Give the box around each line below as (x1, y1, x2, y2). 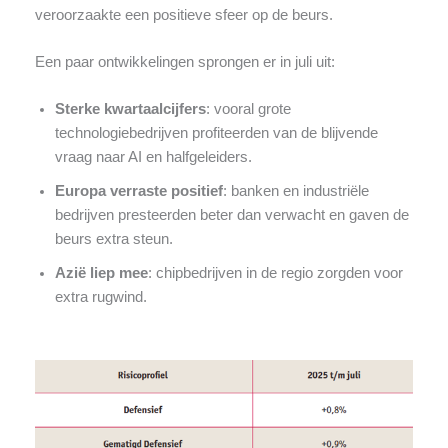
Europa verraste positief (54, 183, 223, 200)
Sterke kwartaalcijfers (54, 101, 206, 118)
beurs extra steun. (54, 231, 173, 248)
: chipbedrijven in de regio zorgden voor (147, 265, 403, 282)
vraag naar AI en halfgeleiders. (54, 149, 252, 166)
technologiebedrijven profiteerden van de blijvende (54, 125, 378, 142)
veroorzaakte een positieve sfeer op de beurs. (34, 6, 333, 23)
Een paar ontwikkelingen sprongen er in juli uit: (34, 54, 335, 70)
